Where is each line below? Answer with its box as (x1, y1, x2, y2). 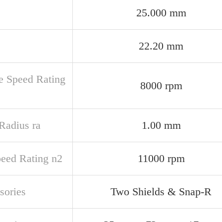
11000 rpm (137, 152, 185, 165)
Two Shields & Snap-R (111, 185, 212, 198)
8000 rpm (140, 79, 182, 92)
